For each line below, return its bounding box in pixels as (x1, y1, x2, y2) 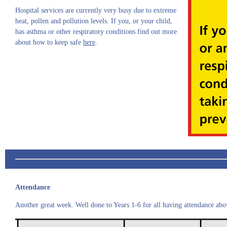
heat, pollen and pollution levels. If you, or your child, (15, 17, 172, 25)
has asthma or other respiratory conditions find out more (15, 28, 177, 35)
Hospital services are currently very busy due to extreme (15, 7, 176, 14)
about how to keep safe (15, 39, 83, 46)
